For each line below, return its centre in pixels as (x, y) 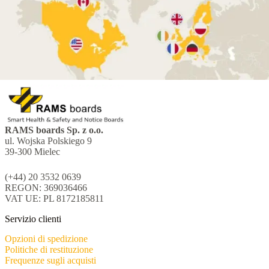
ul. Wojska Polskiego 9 (48, 141)
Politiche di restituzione (49, 249)
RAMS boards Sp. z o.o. (54, 130)
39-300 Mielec (32, 151)
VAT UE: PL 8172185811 (54, 198)
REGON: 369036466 (46, 187)
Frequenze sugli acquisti (50, 260)
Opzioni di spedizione (46, 238)
